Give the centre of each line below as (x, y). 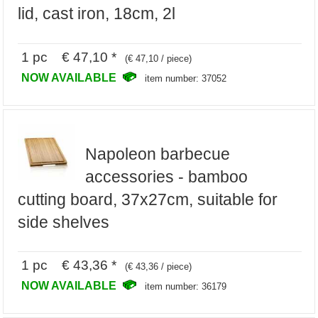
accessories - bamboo (166, 176)
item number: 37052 (186, 78)
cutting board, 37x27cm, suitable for (148, 199)
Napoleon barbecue (157, 154)
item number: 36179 (186, 287)
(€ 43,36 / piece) (159, 267)
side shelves (64, 222)
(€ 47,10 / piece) (159, 58)
